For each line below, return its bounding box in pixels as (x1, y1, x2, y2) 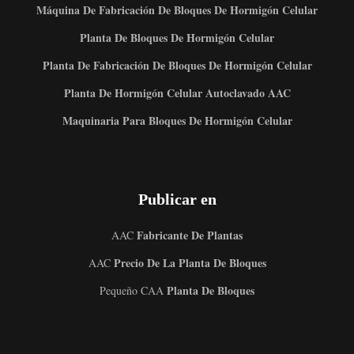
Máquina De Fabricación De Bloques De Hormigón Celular (36, 2, 318, 19)
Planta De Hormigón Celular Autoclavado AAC (63, 85, 291, 102)
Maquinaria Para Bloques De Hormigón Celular (62, 112, 292, 130)
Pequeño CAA (100, 283, 164, 299)
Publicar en (137, 190, 217, 209)
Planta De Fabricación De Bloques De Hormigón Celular (42, 57, 312, 74)
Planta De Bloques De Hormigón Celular (80, 29, 274, 47)
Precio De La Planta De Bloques (110, 254, 266, 272)
